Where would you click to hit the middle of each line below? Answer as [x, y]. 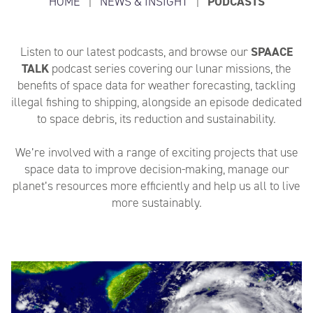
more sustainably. [156, 203]
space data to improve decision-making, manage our [156, 169]
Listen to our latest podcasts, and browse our [136, 52]
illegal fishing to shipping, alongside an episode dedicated [156, 102]
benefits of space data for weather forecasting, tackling [156, 85]
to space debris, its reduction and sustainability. [156, 119]
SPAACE [272, 52]
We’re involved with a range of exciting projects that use [156, 152]
